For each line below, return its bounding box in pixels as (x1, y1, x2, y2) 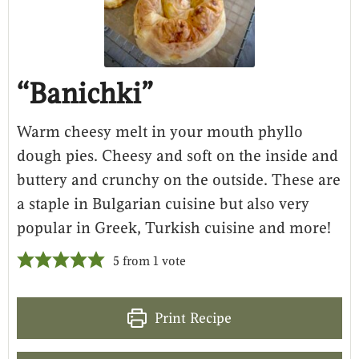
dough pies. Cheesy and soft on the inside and (17, 145, 338, 166)
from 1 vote (119, 252, 186, 269)
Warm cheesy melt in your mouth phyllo (17, 121, 303, 142)
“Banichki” (17, 75, 153, 111)
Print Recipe (150, 309, 232, 327)
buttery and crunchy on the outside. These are (17, 169, 341, 190)
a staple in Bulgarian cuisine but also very (17, 193, 309, 214)
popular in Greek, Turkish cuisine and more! (17, 217, 331, 238)
